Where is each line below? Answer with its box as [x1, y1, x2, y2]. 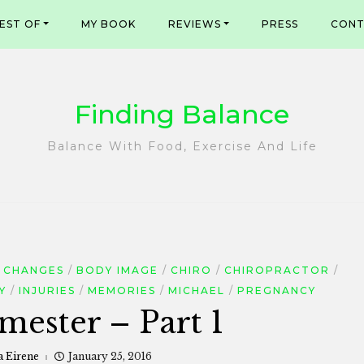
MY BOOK [81, 18, 136, 30]
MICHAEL [168, 284, 225, 297]
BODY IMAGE [76, 264, 158, 276]
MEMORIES [88, 284, 156, 297]
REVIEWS [168, 18, 222, 30]
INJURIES [19, 284, 76, 297]
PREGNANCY [237, 284, 316, 297]
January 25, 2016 [68, 350, 152, 362]
